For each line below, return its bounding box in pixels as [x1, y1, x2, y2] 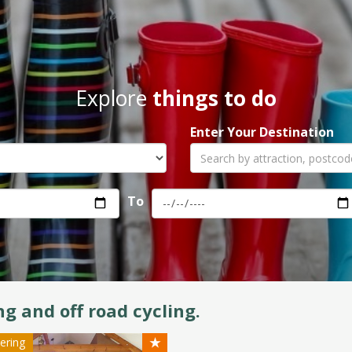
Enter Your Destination [189, 123, 334, 141]
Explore [75, 84, 152, 112]
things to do [152, 84, 277, 112]
